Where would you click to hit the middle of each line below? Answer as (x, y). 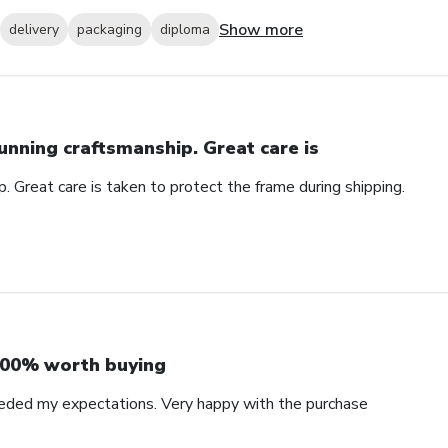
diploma (185, 30)
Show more (261, 29)
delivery (34, 30)
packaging (109, 30)
